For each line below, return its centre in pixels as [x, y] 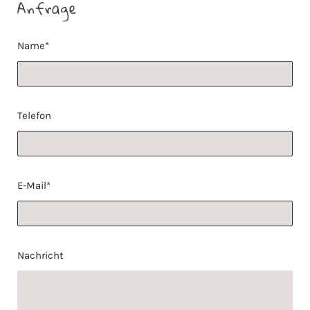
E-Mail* [34, 185]
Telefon [34, 115]
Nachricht [40, 255]
